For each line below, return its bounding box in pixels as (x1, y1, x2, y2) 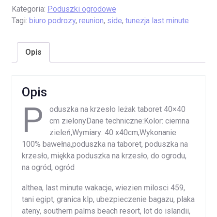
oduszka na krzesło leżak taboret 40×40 (49, 105, 186, 114)
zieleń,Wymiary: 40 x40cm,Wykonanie (49, 128, 176, 138)
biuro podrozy (29, 16, 76, 26)
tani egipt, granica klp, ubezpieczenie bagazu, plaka (22, 195, 195, 204)
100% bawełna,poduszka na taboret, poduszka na (22, 139, 188, 149)
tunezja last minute (125, 16, 189, 26)
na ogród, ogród (22, 163, 75, 172)
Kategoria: (12, 4, 47, 14)
